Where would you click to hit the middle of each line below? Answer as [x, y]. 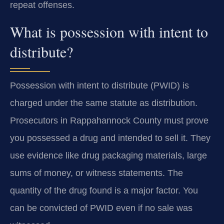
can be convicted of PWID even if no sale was [101, 208]
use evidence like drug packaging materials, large [108, 155]
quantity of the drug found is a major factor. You [104, 190]
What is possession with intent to [109, 31]
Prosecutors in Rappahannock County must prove [109, 120]
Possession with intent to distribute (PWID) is [99, 85]
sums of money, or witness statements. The [96, 173]
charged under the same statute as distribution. [104, 103]
